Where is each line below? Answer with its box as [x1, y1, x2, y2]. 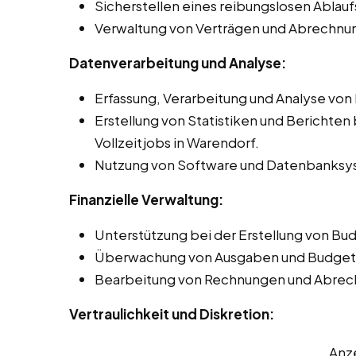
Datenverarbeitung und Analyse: [69, 54, 286, 72]
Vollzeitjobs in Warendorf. [95, 133, 259, 152]
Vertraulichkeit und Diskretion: [69, 305, 274, 323]
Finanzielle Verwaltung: [69, 191, 223, 209]
